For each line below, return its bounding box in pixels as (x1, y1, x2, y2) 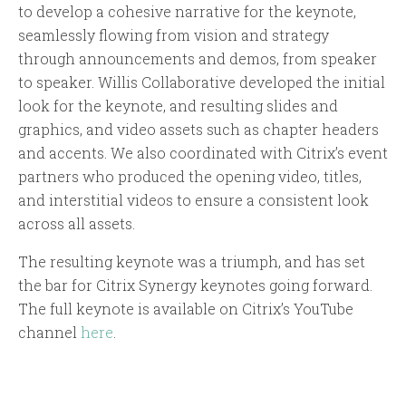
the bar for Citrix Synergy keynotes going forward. (18, 275, 372, 295)
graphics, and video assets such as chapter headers (18, 120, 379, 140)
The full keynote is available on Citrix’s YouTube (18, 299, 353, 319)
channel (18, 323, 81, 343)
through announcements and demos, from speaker (18, 49, 377, 69)
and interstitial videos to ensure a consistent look (18, 190, 369, 210)
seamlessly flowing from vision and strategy (18, 25, 329, 45)
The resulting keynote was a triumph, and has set (18, 252, 365, 272)
